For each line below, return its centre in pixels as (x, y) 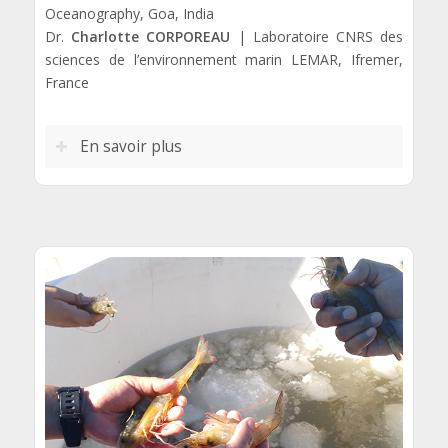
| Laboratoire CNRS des (317, 37)
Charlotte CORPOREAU (150, 37)
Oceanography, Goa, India (129, 14)
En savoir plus (130, 147)
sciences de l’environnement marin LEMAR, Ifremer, (224, 60)
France (66, 83)
